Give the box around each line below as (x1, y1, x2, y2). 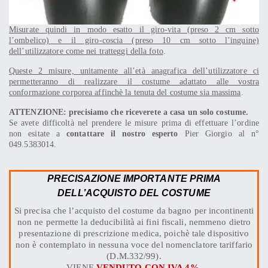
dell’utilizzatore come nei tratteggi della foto (9, 46, 163, 56)
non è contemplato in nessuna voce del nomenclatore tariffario (15, 239, 253, 249)
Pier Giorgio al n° (178, 129, 259, 138)
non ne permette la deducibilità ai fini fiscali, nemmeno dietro (17, 217, 251, 227)
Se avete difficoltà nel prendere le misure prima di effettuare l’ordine (9, 118, 259, 127)
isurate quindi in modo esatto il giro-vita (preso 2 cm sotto (16, 25, 259, 34)
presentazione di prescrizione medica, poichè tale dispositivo (19, 228, 249, 238)
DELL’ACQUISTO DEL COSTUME (57, 187, 211, 198)
